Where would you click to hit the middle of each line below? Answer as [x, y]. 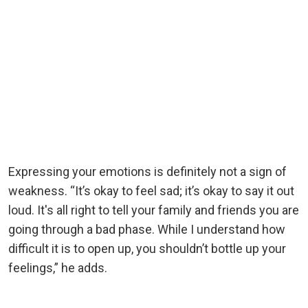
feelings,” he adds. [58, 268]
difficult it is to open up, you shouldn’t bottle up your [147, 249]
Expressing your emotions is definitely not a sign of [147, 172]
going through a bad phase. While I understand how [147, 230]
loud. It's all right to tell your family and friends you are [154, 210]
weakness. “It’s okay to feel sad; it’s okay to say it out [151, 191]
